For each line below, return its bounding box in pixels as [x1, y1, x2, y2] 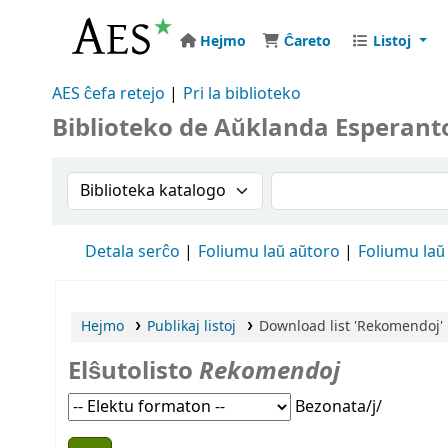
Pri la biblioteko [183, 82, 301, 106]
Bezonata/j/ [295, 395, 382, 419]
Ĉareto [284, 30, 331, 52]
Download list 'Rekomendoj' [258, 316, 443, 337]
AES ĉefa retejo [52, 82, 165, 106]
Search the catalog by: [66, 170, 265, 198]
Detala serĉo [85, 240, 180, 264]
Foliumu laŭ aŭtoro [198, 240, 340, 264]
